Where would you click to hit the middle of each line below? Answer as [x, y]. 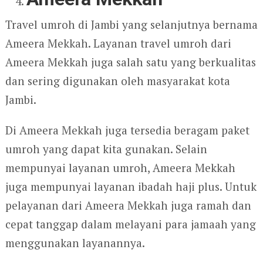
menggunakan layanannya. [75, 243]
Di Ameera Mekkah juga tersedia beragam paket [127, 130]
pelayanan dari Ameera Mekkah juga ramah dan [128, 205]
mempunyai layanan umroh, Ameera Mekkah [120, 168]
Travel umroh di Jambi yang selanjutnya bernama [131, 25]
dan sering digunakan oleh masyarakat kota [117, 81]
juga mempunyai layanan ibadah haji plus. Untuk [131, 187]
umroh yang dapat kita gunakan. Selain [106, 149]
